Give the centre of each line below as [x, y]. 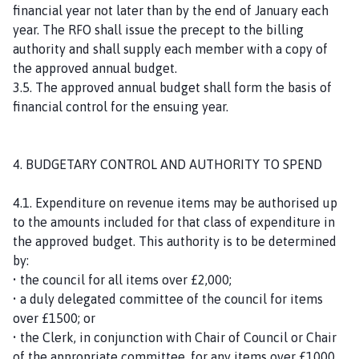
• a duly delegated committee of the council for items [168, 298]
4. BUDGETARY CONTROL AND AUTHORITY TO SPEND [167, 164]
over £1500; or [54, 318]
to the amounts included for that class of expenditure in [174, 222]
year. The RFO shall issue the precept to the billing [158, 29]
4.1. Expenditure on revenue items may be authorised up [175, 202]
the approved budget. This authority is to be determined [175, 241]
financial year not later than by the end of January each [171, 10]
